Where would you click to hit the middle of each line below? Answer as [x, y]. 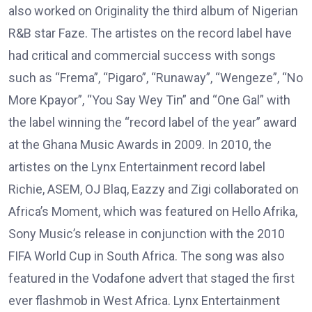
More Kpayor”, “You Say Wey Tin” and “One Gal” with [149, 100]
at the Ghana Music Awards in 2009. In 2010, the [140, 144]
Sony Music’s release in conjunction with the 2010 [147, 233]
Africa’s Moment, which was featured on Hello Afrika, [153, 211]
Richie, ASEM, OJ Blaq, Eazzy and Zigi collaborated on [154, 189]
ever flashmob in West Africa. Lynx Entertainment [144, 300]
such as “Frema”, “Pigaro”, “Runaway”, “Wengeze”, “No [156, 77]
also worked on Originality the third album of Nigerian [153, 10]
